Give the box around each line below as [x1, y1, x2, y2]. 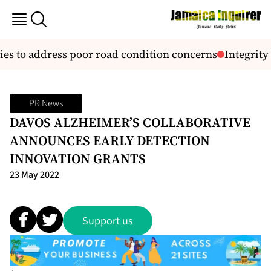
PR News [29, 97, 63, 110]
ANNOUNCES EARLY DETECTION [10, 131, 210, 149]
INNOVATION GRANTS [10, 149, 146, 168]
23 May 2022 [10, 168, 59, 181]
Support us [82, 213, 133, 229]
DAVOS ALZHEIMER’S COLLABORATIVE [10, 113, 250, 131]
